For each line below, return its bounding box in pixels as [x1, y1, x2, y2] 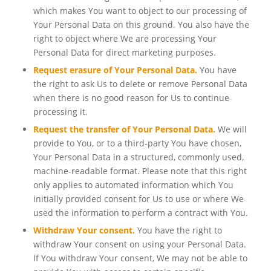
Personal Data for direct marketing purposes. [33, 47, 216, 59]
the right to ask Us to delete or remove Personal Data [33, 78, 247, 90]
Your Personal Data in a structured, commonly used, [33, 151, 244, 163]
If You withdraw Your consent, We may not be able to [33, 252, 247, 264]
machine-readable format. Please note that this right [33, 165, 247, 177]
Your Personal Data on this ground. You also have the [33, 19, 249, 31]
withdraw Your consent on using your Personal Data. [33, 238, 246, 250]
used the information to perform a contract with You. [33, 207, 248, 219]
